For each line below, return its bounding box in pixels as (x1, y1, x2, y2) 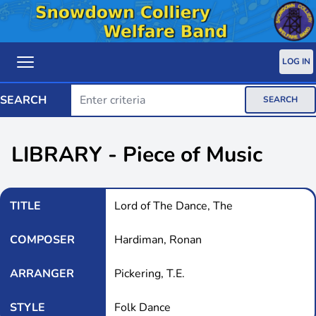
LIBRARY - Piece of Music (11, 140, 262, 169)
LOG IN (282, 56, 310, 68)
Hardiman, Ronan (114, 231, 202, 248)
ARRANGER (10, 265, 74, 281)
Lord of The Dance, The (114, 197, 233, 214)
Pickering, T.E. (114, 265, 185, 281)
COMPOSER (10, 231, 75, 248)
